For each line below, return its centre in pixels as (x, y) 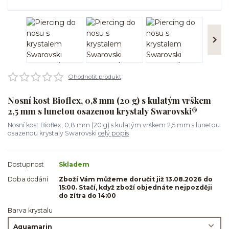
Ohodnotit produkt (95, 76)
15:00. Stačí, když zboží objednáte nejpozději (135, 187)
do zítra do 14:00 (87, 195)
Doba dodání (28, 179)
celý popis (113, 133)
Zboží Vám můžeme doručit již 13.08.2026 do (136, 179)
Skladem (74, 164)
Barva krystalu (30, 210)
